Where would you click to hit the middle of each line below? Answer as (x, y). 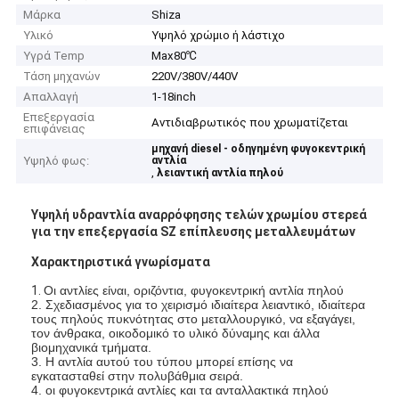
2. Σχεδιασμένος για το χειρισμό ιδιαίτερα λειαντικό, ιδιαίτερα (199, 304)
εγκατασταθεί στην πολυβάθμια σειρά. (138, 375)
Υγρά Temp (54, 56)
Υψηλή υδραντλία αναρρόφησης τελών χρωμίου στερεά (199, 215)
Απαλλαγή (51, 97)
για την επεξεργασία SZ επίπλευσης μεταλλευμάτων (194, 232)
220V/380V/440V (195, 77)
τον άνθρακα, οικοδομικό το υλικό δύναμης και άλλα (176, 333)
